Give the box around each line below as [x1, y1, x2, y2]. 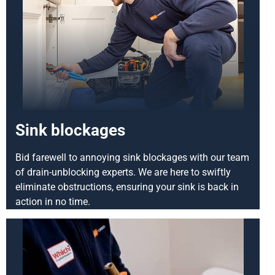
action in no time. [15, 196, 90, 208]
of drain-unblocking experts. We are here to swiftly [15, 166, 231, 179]
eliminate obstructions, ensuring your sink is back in [15, 181, 239, 193]
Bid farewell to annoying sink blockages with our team [15, 152, 249, 164]
